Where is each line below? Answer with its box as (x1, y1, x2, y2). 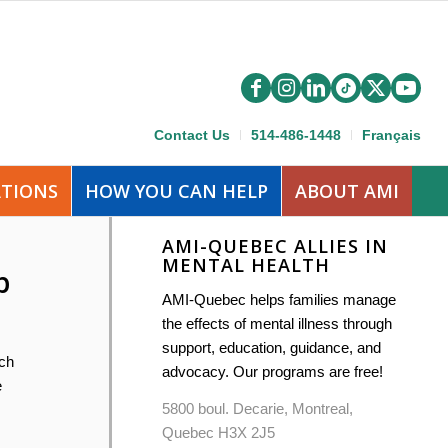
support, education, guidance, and (162, 338, 381, 356)
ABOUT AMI (294, 179, 399, 203)
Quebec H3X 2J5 (162, 423, 275, 441)
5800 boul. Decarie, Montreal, (162, 399, 353, 417)
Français (362, 127, 422, 143)
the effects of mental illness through (162, 314, 392, 332)
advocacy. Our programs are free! (162, 362, 383, 380)
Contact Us (154, 127, 231, 143)
